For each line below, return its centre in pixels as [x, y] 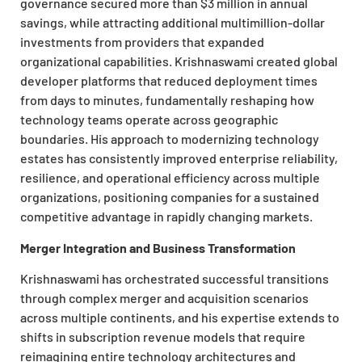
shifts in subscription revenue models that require [163, 337]
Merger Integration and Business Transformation [158, 247]
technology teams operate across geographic [149, 120]
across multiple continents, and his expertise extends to [180, 318]
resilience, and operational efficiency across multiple [170, 178]
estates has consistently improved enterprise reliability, [179, 158]
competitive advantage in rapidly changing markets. [166, 217]
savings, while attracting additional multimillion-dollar [173, 23]
